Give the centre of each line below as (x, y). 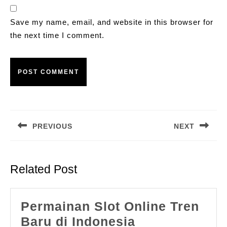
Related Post (44, 169)
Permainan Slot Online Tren (110, 206)
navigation (39, 117)
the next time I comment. (57, 35)
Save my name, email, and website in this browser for (112, 22)
